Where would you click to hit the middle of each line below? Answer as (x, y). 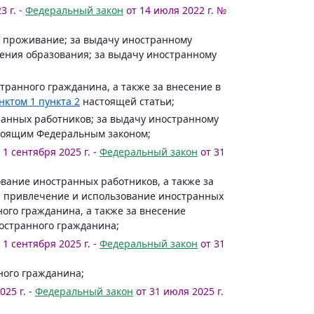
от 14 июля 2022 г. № (175, 10)
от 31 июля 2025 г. (178, 291)
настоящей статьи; (127, 101)
